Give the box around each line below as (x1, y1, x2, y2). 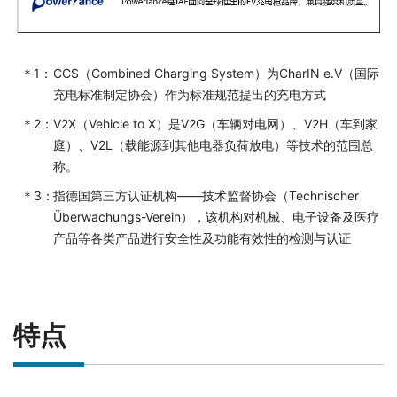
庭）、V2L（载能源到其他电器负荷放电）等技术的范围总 (52, 136, 373, 152)
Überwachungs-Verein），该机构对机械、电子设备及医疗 (52, 208, 379, 224)
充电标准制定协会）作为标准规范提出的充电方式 (52, 86, 326, 102)
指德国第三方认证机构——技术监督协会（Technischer (52, 187, 359, 203)
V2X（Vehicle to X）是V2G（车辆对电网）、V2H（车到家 (52, 115, 378, 131)
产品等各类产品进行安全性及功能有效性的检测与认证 (52, 230, 351, 245)
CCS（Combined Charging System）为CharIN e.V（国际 (52, 65, 379, 81)
